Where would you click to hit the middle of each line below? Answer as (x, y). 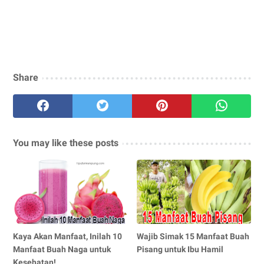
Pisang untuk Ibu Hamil (180, 249)
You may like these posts (66, 143)
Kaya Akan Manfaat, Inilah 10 (67, 236)
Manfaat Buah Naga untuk (62, 249)
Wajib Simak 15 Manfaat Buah (193, 236)
